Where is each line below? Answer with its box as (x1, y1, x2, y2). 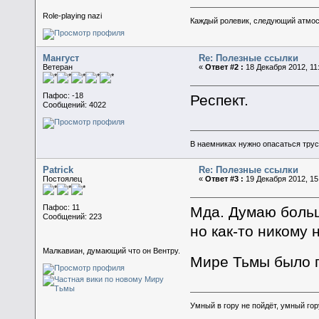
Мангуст (43, 52, 80, 63)
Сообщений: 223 (43, 211, 103, 221)
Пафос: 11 (43, 202, 80, 211)
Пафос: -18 (43, 90, 84, 100)
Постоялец (43, 174, 83, 183)
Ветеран (43, 62, 73, 71)
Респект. (189, 92, 249, 109)
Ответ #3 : (205, 174, 244, 183)
